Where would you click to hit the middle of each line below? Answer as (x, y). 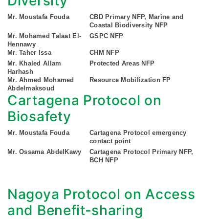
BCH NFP (104, 160)
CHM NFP (104, 53)
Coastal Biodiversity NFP (129, 25)
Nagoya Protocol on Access (101, 194)
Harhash (20, 72)
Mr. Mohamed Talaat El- (44, 36)
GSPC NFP (107, 36)
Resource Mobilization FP (130, 80)
